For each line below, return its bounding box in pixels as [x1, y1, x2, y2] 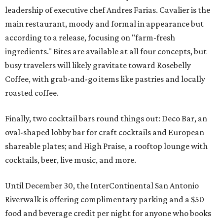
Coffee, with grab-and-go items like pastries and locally [5, 74, 205, 84]
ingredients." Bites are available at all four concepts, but [5, 46, 207, 57]
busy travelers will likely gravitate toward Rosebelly [5, 60, 191, 71]
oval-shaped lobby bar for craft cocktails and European [5, 127, 204, 138]
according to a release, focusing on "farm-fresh [5, 33, 175, 43]
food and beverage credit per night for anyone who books [5, 208, 211, 219]
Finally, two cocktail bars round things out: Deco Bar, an [5, 113, 207, 124]
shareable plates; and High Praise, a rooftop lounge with [5, 141, 208, 151]
